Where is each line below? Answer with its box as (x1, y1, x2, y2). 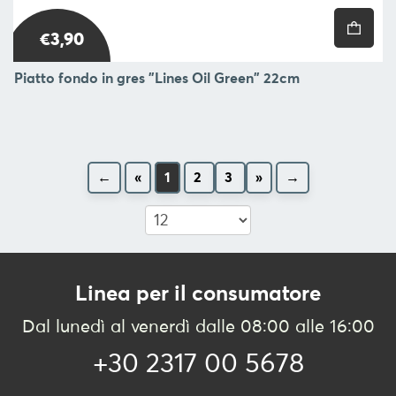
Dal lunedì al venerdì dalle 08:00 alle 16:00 (21, 317, 375, 336)
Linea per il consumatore (75, 283, 321, 305)
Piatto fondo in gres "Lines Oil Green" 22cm (14, 71, 300, 86)
